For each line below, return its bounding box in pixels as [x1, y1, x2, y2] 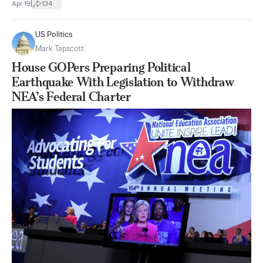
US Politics [35, 31, 73, 39]
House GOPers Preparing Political [12, 60, 191, 75]
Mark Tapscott [35, 45, 84, 53]
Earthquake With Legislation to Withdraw [12, 75, 234, 89]
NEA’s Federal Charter [12, 89, 131, 104]
